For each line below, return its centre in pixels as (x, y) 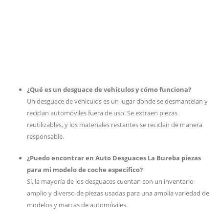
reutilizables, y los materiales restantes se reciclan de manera (115, 125)
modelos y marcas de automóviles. (77, 205)
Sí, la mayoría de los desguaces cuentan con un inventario (110, 181)
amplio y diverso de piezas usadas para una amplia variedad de (118, 193)
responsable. (45, 136)
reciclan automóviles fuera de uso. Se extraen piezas (102, 113)
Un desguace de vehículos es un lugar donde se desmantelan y (117, 101)
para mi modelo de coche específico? (85, 170)
